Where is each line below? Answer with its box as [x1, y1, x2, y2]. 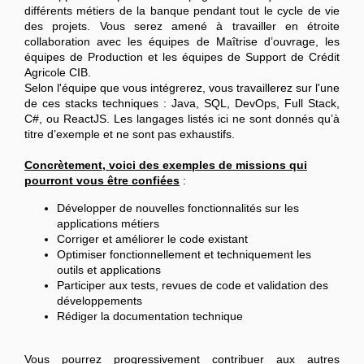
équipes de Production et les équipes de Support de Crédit [24, 50, 340, 64]
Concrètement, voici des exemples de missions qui [24, 158, 307, 172]
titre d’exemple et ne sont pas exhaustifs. [24, 128, 235, 141]
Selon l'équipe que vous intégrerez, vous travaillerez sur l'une [24, 81, 340, 95]
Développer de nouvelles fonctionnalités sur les [57, 201, 299, 215]
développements [57, 294, 142, 308]
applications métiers [57, 217, 159, 231]
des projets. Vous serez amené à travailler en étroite [24, 19, 340, 33]
